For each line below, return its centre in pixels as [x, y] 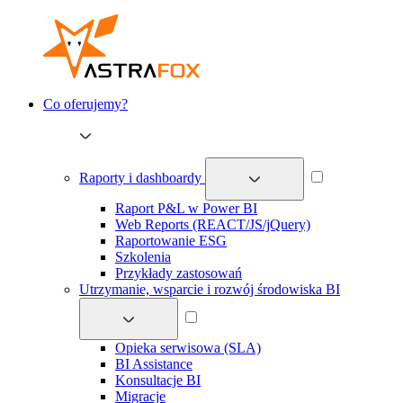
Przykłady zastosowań [179, 273]
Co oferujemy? [85, 104]
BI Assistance [154, 364]
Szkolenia [143, 256]
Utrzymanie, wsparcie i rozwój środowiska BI [210, 289]
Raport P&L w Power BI [186, 208]
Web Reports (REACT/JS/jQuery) [213, 224]
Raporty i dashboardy [142, 178]
